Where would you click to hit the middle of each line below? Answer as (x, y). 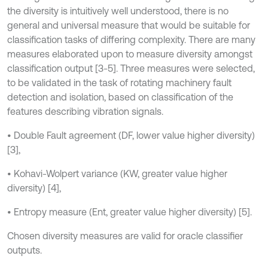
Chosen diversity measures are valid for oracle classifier (125, 236)
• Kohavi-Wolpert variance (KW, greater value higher (117, 173)
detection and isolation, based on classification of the (120, 97)
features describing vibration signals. (85, 111)
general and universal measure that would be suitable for (129, 25)
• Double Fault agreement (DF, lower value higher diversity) (131, 135)
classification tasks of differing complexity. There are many (131, 39)
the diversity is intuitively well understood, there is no (118, 11)
